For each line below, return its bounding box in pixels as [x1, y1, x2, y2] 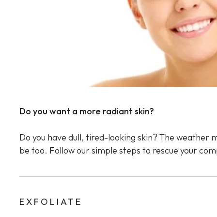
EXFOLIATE [19, 196, 82, 208]
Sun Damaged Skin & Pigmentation [101, 3, 216, 13]
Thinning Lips [101, 20, 144, 30]
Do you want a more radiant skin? [19, 106, 154, 117]
